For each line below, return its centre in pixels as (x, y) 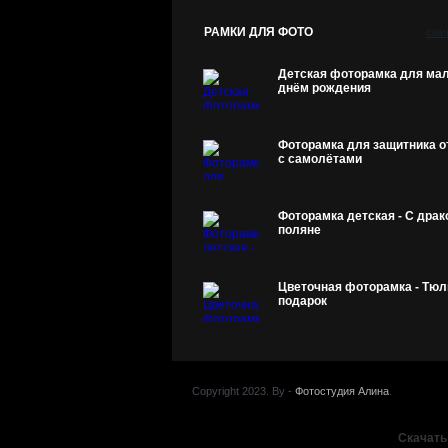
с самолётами (320, 158)
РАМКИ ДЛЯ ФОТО (258, 31)
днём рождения (324, 87)
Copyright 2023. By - (243, 390)
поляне (299, 229)
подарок (302, 300)
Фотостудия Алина (342, 390)
